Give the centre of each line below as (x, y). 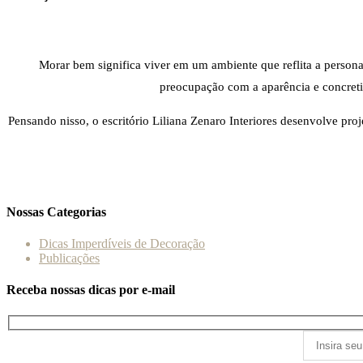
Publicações (69, 258)
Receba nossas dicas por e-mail (91, 290)
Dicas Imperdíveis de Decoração (122, 244)
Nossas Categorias (56, 211)
